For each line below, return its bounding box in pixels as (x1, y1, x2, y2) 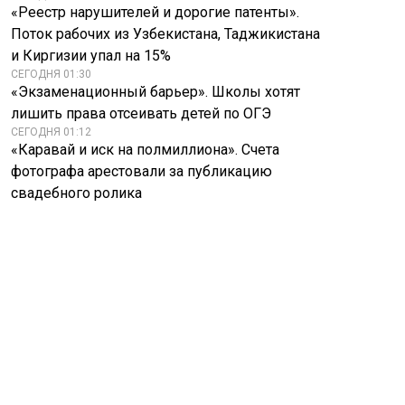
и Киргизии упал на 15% (11, 47, 171, 64)
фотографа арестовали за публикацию (11, 163, 272, 180)
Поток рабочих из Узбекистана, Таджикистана (11, 25, 320, 42)
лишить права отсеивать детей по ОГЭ (11, 105, 271, 122)
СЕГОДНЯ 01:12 (11, 126, 91, 138)
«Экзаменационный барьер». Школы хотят (11, 83, 300, 100)
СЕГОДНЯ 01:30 (11, 68, 91, 80)
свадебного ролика (11, 184, 142, 202)
